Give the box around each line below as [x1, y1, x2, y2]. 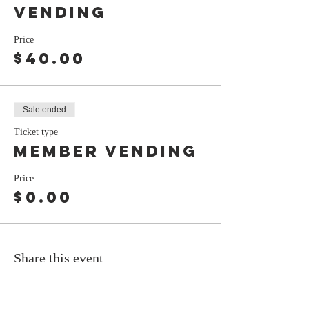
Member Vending [14, 141, 197, 161]
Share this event [14, 250, 103, 266]
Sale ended [23, 104, 66, 114]
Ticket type [14, 126, 58, 137]
